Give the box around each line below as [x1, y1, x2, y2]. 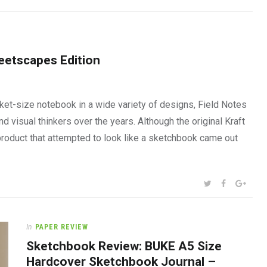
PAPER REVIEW [35, 223, 88, 231]
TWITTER [211, 178, 246, 188]
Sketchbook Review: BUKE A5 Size [26, 239, 222, 253]
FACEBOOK [225, 178, 266, 188]
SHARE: [200, 178, 225, 187]
